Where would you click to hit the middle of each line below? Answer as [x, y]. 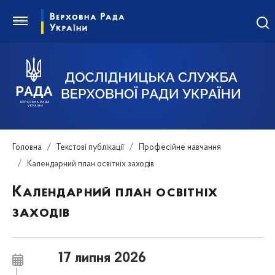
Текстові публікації [90, 148]
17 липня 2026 [103, 259]
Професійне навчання [180, 148]
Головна [27, 148]
